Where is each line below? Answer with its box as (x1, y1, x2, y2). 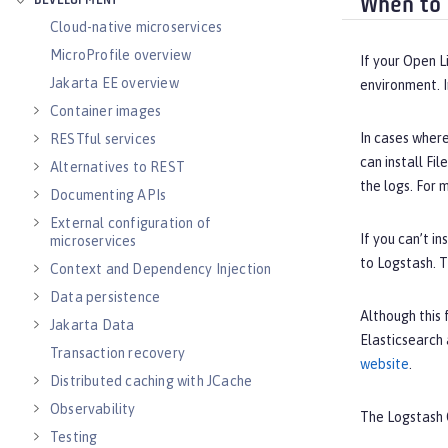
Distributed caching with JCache (50, 373, 253, 389)
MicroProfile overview (50, 47, 192, 63)
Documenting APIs (50, 187, 167, 203)
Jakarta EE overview (50, 75, 179, 91)
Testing (50, 429, 98, 445)
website (360, 356, 409, 373)
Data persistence (50, 289, 161, 305)
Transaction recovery (50, 345, 185, 361)
